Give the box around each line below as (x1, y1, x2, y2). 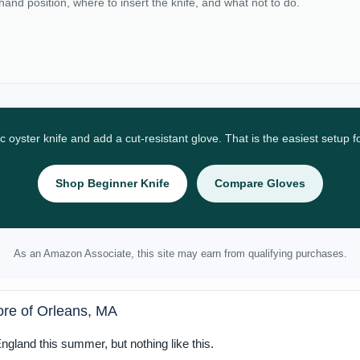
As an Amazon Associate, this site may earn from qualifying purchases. (13, 247, 347, 260)
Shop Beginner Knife (55, 177, 170, 190)
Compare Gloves (214, 177, 305, 190)
